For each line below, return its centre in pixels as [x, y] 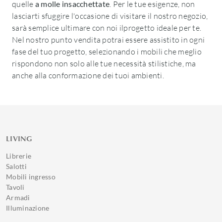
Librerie [19, 156]
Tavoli [15, 187]
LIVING [19, 139]
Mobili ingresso [31, 177]
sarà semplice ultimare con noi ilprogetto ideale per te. [107, 28]
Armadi [18, 197]
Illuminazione [28, 208]
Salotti [16, 166]
